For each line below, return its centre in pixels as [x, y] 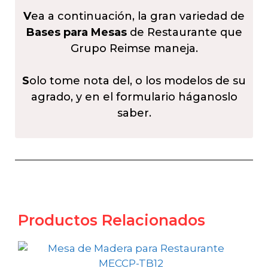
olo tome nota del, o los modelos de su [138, 81]
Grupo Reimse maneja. [134, 49]
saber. [134, 113]
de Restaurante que [184, 33]
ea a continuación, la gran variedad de [138, 16]
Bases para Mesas [76, 33]
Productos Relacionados [112, 220]
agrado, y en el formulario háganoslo [134, 97]
